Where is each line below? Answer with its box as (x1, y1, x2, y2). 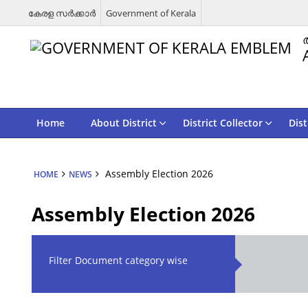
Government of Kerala (105, 6, 196, 19)
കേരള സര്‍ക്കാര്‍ (27, 6, 96, 19)
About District (90, 116, 157, 129)
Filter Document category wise (49, 254, 188, 267)
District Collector (182, 116, 263, 129)
